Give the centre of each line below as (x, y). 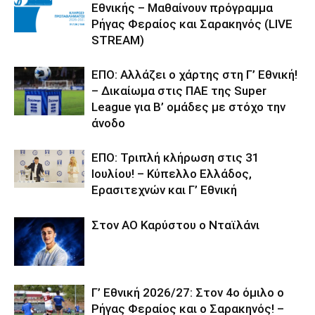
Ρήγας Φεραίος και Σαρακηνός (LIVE (192, 24)
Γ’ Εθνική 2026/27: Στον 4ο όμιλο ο (188, 292)
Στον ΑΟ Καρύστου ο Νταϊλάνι (175, 225)
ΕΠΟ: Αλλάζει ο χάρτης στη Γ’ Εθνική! (194, 75)
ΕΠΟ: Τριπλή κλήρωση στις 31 (175, 157)
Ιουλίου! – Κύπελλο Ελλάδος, (172, 174)
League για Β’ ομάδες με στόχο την (188, 107)
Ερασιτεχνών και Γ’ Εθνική (164, 190)
